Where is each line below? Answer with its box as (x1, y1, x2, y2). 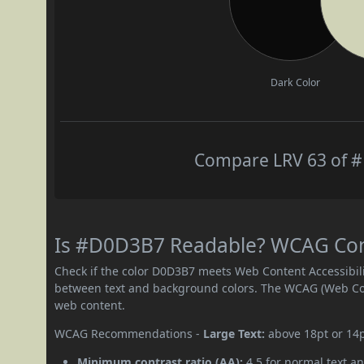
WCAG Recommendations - (54, 325, 204, 341)
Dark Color (271, 75, 321, 89)
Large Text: (203, 325, 266, 341)
